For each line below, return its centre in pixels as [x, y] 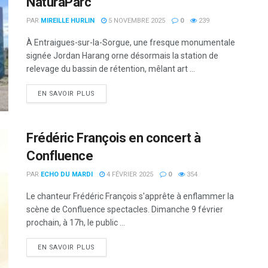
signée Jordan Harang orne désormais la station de [122, 56]
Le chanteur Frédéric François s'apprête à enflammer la [130, 197]
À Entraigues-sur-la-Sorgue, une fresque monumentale [131, 42]
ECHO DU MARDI [67, 175]
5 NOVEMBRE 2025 [136, 21]
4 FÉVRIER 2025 [129, 175]
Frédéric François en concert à [114, 138]
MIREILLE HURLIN [68, 21]
